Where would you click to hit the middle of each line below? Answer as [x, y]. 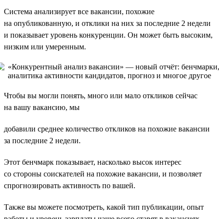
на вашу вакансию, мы [42, 107]
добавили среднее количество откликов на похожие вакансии [107, 129]
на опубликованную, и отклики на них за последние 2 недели [107, 23]
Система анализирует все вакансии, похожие [79, 11]
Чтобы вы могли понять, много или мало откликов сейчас [101, 95]
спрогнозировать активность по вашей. [70, 185]
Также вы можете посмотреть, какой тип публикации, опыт [104, 207]
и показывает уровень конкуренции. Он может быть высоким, [108, 35]
